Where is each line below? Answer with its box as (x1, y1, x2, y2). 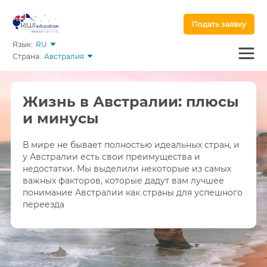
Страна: (12, 51, 41, 61)
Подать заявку (192, 20, 247, 29)
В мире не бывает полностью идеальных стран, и (22, 139, 240, 150)
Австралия (44, 51, 84, 61)
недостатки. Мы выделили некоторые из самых (22, 163, 231, 174)
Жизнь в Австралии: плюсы (22, 93, 239, 110)
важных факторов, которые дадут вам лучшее (22, 175, 224, 186)
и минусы (22, 110, 99, 127)
